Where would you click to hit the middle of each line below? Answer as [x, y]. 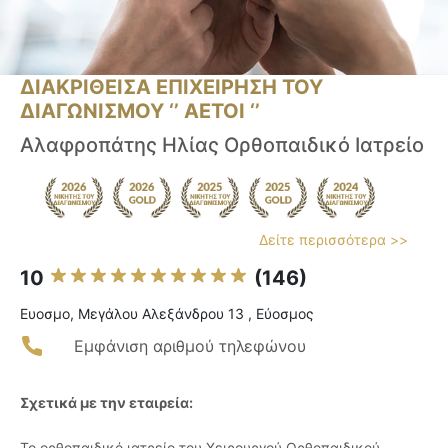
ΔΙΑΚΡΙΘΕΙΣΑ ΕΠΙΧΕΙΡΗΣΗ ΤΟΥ [171, 87]
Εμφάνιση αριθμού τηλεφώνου [190, 346]
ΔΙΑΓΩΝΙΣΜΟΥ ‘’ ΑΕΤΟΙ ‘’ [140, 111]
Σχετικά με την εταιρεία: [106, 403]
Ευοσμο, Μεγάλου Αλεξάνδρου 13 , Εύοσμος [167, 314]
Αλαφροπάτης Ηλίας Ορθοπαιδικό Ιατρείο [222, 145]
